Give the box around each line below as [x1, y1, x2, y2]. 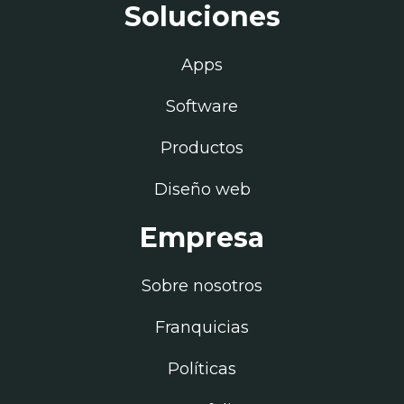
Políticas [168, 358, 236, 379]
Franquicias [155, 317, 249, 337]
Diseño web [153, 179, 251, 199]
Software [166, 96, 238, 116]
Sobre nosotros [142, 275, 262, 296]
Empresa [140, 220, 264, 254]
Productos [161, 137, 243, 158]
